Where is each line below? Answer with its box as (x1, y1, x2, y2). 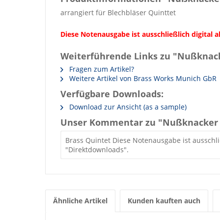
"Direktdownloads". (65, 145, 129, 154)
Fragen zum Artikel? (67, 64, 134, 74)
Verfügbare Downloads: (60, 88, 164, 100)
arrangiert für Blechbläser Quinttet (60, 8, 176, 17)
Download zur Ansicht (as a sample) (67, 102, 187, 111)
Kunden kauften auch (128, 196, 200, 205)
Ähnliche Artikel (53, 196, 108, 205)
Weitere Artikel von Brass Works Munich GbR (67, 74, 217, 83)
